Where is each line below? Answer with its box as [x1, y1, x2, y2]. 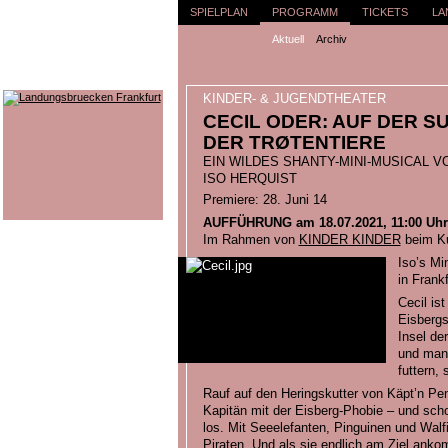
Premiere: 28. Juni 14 [202, 192, 327, 207]
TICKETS [361, 6, 408, 18]
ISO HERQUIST [202, 171, 297, 186]
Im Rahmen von [202, 232, 299, 247]
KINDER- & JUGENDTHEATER [202, 91, 386, 106]
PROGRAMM [271, 6, 338, 18]
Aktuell [271, 33, 304, 45]
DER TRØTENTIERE [202, 131, 386, 153]
